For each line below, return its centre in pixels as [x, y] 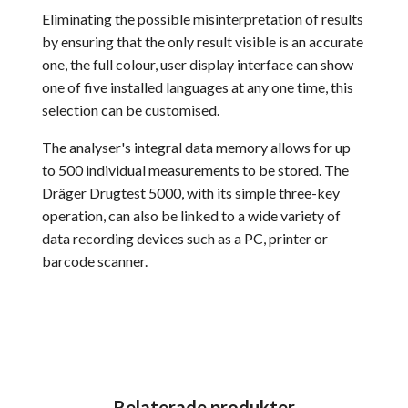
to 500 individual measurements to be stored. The [195, 170]
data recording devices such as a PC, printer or [185, 239]
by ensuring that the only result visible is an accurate [203, 42]
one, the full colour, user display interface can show [198, 65]
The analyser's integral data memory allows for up [196, 148]
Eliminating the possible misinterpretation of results [203, 19]
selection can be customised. [131, 110]
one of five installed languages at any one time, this [198, 87]
